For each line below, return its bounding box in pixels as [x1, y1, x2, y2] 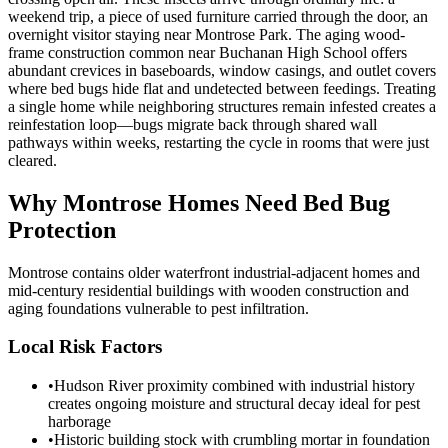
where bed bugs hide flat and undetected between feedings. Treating [8, 79, 436, 97]
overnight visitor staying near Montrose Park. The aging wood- [8, 25, 405, 43]
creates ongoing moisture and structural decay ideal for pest [48, 395, 420, 413]
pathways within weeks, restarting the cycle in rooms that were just [8, 133, 429, 151]
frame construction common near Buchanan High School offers [8, 43, 407, 61]
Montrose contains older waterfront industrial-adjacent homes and [8, 263, 420, 281]
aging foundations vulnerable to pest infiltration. [8, 299, 309, 317]
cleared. [8, 151, 57, 169]
